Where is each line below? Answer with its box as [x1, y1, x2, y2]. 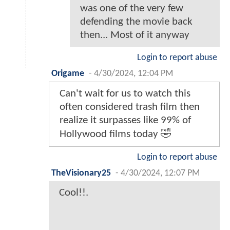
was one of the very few [80, 3, 183, 14]
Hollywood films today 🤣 [60, 129, 171, 140]
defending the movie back [80, 16, 193, 28]
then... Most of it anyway [80, 30, 189, 41]
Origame [51, 69, 84, 79]
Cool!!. [59, 187, 88, 199]
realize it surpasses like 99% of [60, 115, 191, 126]
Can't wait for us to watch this [60, 88, 190, 100]
